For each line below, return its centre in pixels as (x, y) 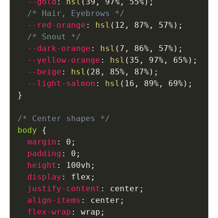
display (44, 177)
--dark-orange (59, 48)
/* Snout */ (54, 36)
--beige (44, 72)
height (42, 165)
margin (42, 142)
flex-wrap (49, 212)
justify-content (64, 188)
